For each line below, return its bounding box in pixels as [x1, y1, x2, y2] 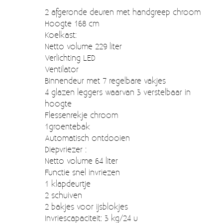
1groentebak [45, 120, 90, 132]
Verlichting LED [45, 51, 96, 63]
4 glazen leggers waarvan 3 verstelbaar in [45, 86, 191, 98]
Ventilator [45, 63, 79, 75]
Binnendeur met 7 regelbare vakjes [45, 74, 166, 86]
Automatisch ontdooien [45, 131, 130, 143]
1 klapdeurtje [45, 177, 91, 189]
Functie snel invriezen [45, 166, 120, 178]
